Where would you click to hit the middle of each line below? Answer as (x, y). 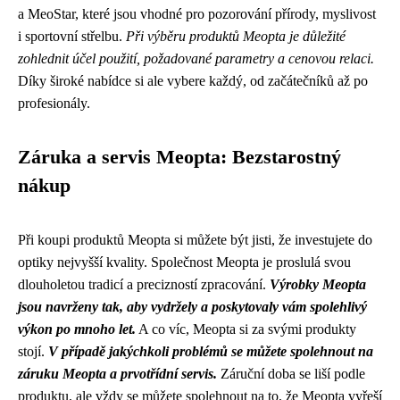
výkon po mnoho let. (77, 329)
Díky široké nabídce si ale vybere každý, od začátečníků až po (193, 80)
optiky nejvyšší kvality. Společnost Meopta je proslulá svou (184, 262)
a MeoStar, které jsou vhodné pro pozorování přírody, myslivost (197, 13)
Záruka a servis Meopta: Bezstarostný (179, 157)
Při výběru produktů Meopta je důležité (236, 36)
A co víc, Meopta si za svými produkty (246, 329)
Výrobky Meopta (318, 284)
